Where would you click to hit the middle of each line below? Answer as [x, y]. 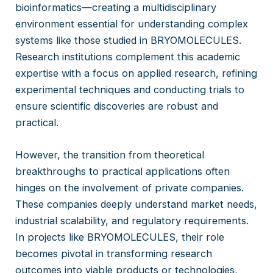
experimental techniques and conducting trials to [130, 90]
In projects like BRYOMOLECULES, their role [120, 237]
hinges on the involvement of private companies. [130, 188]
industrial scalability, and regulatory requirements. [132, 221]
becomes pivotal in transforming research [114, 254]
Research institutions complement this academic [128, 57]
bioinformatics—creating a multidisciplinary [116, 8]
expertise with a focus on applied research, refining [136, 73]
